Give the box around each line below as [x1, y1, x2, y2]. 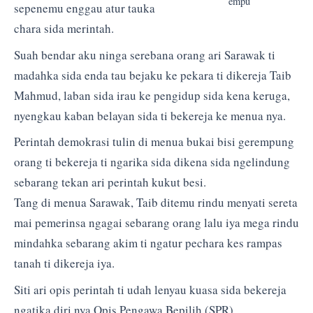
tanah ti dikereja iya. [14, 255, 115, 272]
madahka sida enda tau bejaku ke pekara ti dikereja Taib [14, 66, 291, 83]
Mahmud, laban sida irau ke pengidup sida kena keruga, [14, 87, 290, 103]
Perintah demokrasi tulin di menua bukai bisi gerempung [14, 133, 294, 150]
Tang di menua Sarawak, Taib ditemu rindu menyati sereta [14, 194, 298, 211]
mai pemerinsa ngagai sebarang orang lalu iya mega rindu [14, 214, 299, 231]
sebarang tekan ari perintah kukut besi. [14, 174, 206, 191]
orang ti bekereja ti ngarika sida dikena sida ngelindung [14, 154, 290, 170]
